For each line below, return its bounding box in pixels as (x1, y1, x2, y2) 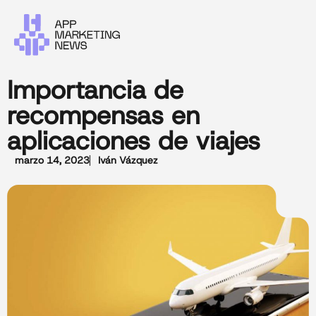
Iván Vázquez (98, 154, 158, 167)
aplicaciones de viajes (7, 123, 260, 158)
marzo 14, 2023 (15, 154, 90, 167)
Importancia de (7, 73, 183, 107)
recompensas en (7, 98, 200, 133)
